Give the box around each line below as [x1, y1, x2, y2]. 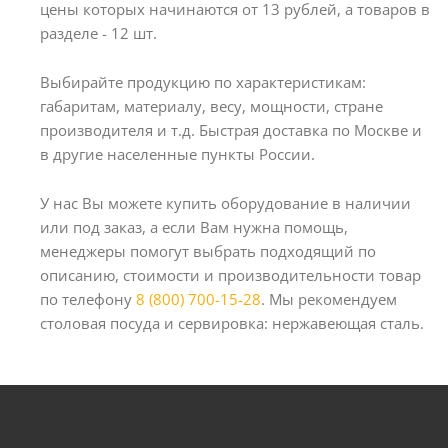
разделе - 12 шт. [40, 23, 157, 43]
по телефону [40, 288, 136, 309]
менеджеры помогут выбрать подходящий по [40, 240, 376, 261]
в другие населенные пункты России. [40, 143, 315, 164]
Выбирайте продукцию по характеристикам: [40, 71, 366, 92]
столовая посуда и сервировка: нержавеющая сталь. [40, 312, 424, 333]
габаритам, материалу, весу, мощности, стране [40, 95, 383, 116]
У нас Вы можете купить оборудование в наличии [40, 192, 411, 213]
